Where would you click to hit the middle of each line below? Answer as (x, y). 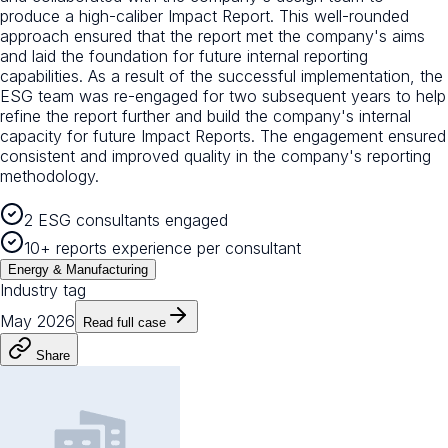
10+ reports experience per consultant (162, 248)
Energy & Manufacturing (78, 270)
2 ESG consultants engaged (126, 220)
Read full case (124, 323)
